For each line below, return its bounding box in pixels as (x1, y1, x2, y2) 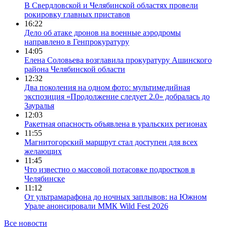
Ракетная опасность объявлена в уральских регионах (24, 119, 207, 128)
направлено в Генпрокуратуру (24, 37, 129, 46)
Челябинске (24, 174, 65, 183)
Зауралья (24, 101, 54, 110)
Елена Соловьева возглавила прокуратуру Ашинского (24, 55, 212, 64)
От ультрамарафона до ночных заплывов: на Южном (24, 192, 207, 201)
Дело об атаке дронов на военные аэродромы (24, 28, 181, 37)
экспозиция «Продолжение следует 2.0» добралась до (24, 92, 210, 101)
